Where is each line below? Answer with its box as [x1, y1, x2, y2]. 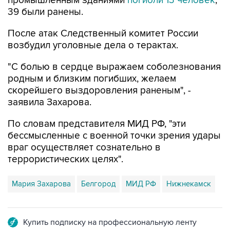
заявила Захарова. [8, 97, 91, 108]
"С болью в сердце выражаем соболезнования [8, 61, 221, 73]
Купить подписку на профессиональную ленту [23, 217, 197, 227]
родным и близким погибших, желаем [8, 73, 176, 85]
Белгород [81, 179, 116, 188]
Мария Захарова [12, 179, 71, 188]
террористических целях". [8, 154, 123, 165]
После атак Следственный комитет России [8, 28, 198, 40]
